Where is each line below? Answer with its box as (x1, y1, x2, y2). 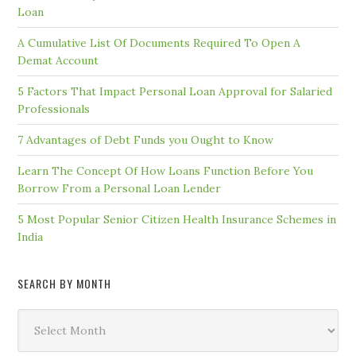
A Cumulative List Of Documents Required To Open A (17, 35, 301, 50)
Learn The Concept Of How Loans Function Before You (17, 163, 314, 178)
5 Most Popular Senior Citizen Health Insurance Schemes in (17, 211, 337, 226)
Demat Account (17, 52, 99, 68)
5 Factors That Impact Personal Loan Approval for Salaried (17, 83, 333, 99)
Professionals (17, 101, 91, 116)
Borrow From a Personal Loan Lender (17, 180, 222, 195)
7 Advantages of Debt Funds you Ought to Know (17, 132, 274, 147)
